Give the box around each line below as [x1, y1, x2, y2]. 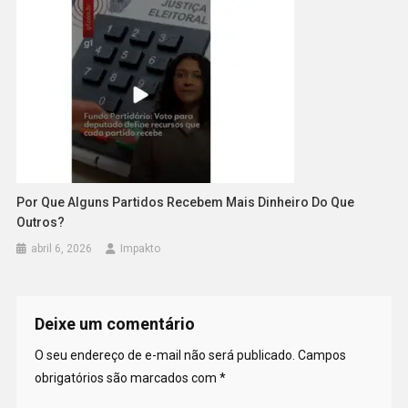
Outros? [16, 215, 66, 230]
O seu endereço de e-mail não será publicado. [34, 348, 295, 363]
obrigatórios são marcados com [34, 371, 219, 386]
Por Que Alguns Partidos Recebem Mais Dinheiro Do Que [16, 195, 355, 210]
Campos [297, 348, 346, 363]
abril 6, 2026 [31, 242, 93, 256]
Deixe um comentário [34, 314, 195, 334]
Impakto [120, 242, 161, 256]
